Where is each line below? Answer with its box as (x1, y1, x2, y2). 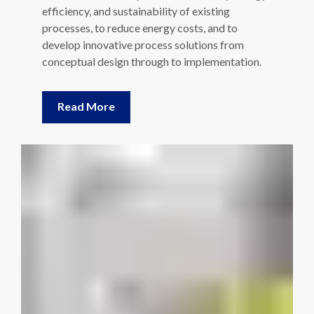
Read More (57, 93, 115, 107)
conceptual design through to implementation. (42, 48, 261, 62)
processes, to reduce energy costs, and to (42, 15, 238, 29)
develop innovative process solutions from (42, 32, 244, 46)
